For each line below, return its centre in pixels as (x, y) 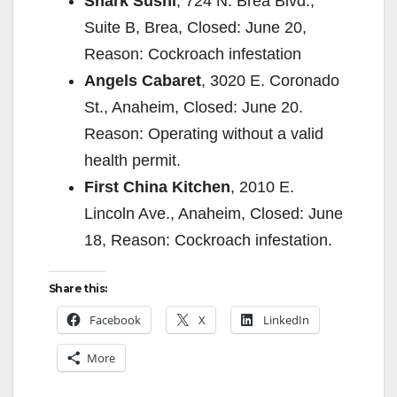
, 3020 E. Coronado (270, 80)
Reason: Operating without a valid (204, 133)
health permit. (132, 160)
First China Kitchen (157, 187)
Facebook (115, 319)
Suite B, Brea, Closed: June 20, (195, 27)
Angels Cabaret (143, 80)
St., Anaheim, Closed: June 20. (194, 107)
